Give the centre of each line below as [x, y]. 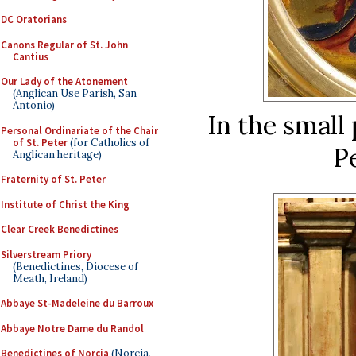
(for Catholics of [108, 142]
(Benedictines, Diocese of [75, 266]
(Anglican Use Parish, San [75, 93]
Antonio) [34, 105]
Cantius [31, 56]
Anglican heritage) [57, 154]
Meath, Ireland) [50, 278]
